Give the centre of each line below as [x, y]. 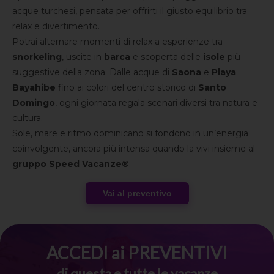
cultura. [28, 118]
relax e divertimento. [56, 26]
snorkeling [37, 57]
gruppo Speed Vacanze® [71, 164]
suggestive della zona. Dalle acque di [92, 72]
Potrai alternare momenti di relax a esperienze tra [117, 42]
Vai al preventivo [137, 193]
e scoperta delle [167, 57]
